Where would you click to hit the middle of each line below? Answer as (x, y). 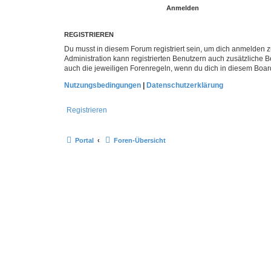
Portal (84, 140)
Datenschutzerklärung (185, 85)
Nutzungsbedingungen (103, 85)
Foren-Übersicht (140, 140)
